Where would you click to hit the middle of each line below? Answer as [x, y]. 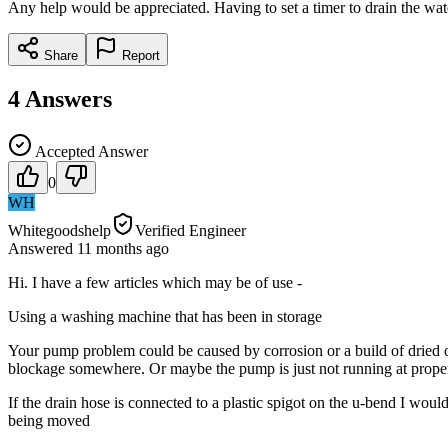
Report [139, 55]
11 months [109, 248]
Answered [42, 248]
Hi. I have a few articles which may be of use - [155, 282]
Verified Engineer [190, 230]
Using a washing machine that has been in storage [165, 316]
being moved [49, 420]
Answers [68, 98]
